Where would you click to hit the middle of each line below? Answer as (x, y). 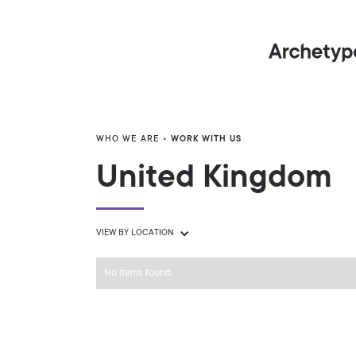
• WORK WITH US (201, 140)
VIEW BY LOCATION (135, 234)
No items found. (139, 273)
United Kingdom (215, 180)
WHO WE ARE (128, 140)
